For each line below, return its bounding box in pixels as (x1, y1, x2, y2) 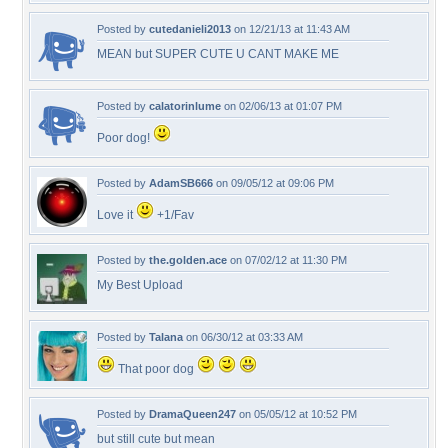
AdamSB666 (149, 177, 213, 189)
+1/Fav (154, 208, 194, 222)
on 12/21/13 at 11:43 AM (231, 23, 350, 35)
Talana (149, 331, 183, 343)
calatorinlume (149, 100, 221, 112)
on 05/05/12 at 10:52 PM (236, 408, 357, 420)
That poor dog (115, 362, 197, 376)
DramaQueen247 (149, 408, 236, 420)
